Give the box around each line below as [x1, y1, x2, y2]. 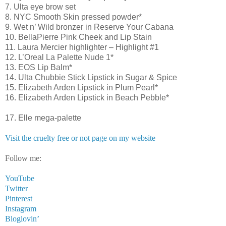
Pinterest [5, 194, 32, 203]
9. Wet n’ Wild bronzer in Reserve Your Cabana [5, 22, 174, 31]
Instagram [5, 204, 36, 213]
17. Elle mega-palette [5, 113, 81, 122]
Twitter [5, 184, 28, 193]
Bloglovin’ [5, 214, 39, 223]
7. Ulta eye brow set [5, 2, 76, 11]
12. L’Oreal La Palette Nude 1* [5, 52, 114, 62]
